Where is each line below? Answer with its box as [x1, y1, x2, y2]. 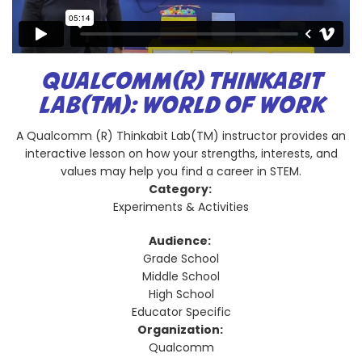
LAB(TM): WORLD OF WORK [37, 89, 325, 123]
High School [148, 285, 214, 302]
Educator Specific [131, 303, 231, 320]
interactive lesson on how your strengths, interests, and [24, 145, 338, 162]
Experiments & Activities [113, 198, 249, 215]
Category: [148, 180, 214, 197]
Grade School [143, 250, 219, 267]
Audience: [149, 232, 213, 249]
